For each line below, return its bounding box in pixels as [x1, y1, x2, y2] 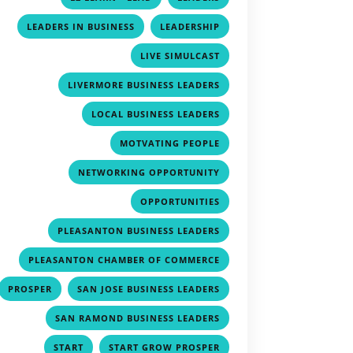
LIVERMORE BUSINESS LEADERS [67, 78, 220, 91]
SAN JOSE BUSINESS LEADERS [76, 282, 220, 295]
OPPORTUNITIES [139, 195, 220, 207]
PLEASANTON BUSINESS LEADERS [57, 224, 220, 236]
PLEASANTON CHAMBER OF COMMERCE [28, 253, 220, 266]
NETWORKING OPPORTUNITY [77, 165, 220, 178]
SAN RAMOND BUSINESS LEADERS [54, 311, 220, 324]
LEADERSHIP [159, 20, 220, 32]
